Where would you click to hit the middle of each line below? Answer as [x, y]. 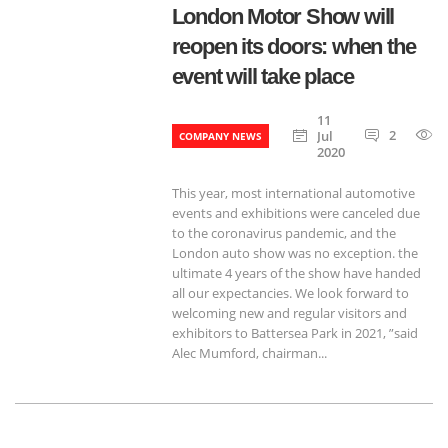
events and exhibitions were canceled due [295, 213]
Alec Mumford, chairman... [249, 353]
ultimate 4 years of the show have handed [296, 273]
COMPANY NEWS [220, 136]
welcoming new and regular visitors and [289, 313]
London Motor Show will [283, 16]
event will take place [262, 76]
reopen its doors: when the [293, 46]
